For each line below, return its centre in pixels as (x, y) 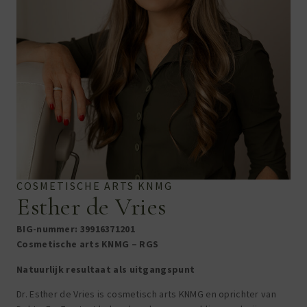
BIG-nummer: (48, 229)
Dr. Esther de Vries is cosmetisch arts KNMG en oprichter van (146, 294)
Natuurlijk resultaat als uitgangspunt (106, 269)
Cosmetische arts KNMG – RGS (88, 244)
